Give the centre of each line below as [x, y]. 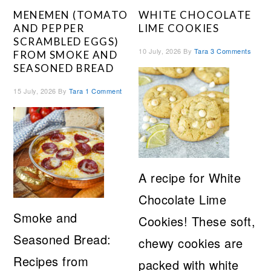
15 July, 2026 [35, 91]
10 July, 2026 [160, 51]
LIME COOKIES [179, 28]
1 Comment [104, 91]
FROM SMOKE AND [66, 55]
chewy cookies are [191, 243]
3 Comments [231, 51]
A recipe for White [190, 178]
